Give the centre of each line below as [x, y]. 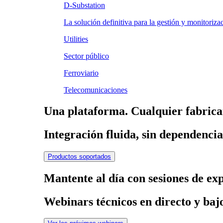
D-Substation [84, 5]
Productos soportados [79, 156]
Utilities [76, 39]
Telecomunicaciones [96, 90]
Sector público [86, 56]
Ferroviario [81, 73]
